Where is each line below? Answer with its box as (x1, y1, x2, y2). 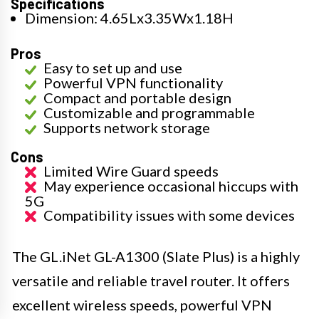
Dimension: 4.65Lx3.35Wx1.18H (25, 9, 234, 26)
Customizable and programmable (43, 103, 255, 121)
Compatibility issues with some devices (43, 206, 295, 224)
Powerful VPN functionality (43, 73, 223, 91)
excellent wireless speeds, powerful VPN (12, 296, 272, 313)
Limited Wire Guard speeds (43, 162, 219, 179)
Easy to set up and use (43, 58, 182, 76)
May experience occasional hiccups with (43, 177, 298, 194)
